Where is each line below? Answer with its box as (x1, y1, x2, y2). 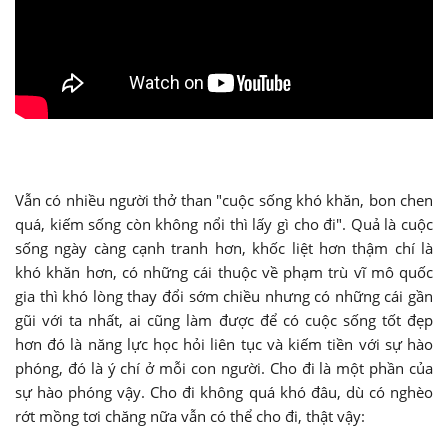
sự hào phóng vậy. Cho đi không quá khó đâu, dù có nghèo (15, 381, 433, 402)
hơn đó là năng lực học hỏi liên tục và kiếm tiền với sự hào (15, 333, 433, 354)
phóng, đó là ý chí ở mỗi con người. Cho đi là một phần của (15, 357, 433, 378)
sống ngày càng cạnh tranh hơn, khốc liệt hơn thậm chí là (15, 237, 433, 258)
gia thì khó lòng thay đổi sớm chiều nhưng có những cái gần (15, 285, 433, 306)
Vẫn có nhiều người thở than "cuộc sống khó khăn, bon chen (15, 189, 433, 210)
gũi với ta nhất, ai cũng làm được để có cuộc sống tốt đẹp (15, 309, 433, 330)
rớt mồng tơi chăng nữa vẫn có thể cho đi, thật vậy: (15, 405, 365, 426)
